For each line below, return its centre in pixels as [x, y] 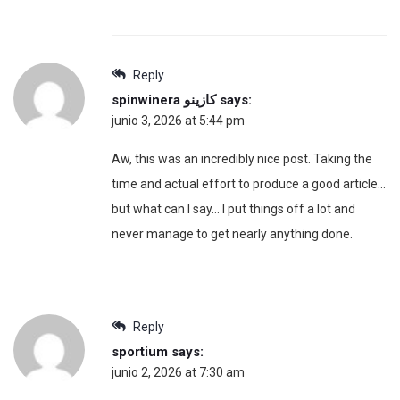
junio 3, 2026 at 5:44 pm [178, 120]
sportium [140, 351]
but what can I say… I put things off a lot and [233, 208]
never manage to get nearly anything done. [232, 233]
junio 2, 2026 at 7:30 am [178, 372]
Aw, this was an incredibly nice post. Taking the [242, 158]
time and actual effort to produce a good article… [249, 183]
